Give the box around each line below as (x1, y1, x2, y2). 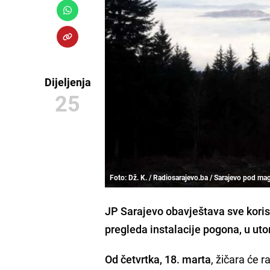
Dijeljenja (44, 75, 91, 89)
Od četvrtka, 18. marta (105, 251, 212, 266)
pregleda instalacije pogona (105, 221, 240, 236)
